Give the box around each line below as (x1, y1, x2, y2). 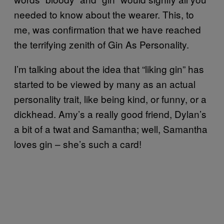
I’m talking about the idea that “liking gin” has (14, 61, 204, 75)
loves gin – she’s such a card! (14, 136, 141, 150)
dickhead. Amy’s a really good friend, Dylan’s (14, 106, 206, 120)
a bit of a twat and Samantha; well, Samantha (14, 121, 207, 135)
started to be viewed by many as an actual (14, 76, 195, 90)
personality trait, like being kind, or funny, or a (14, 91, 206, 105)
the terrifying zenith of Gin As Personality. (14, 37, 189, 51)
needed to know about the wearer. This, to (14, 7, 194, 21)
